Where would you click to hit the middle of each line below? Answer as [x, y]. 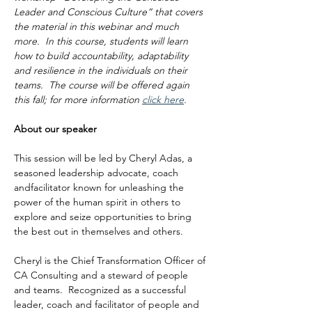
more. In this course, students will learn [102, 41]
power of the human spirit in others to [99, 202]
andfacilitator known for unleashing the [100, 188]
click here [163, 100]
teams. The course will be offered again [103, 85]
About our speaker [55, 129]
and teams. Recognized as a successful [101, 290]
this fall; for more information [78, 100]
